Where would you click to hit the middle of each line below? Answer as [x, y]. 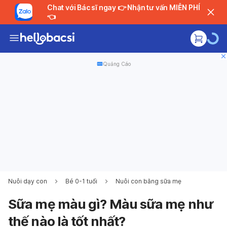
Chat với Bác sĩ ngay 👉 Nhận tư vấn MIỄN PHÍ [82, 7]
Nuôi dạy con [28, 181]
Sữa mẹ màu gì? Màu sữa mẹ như [110, 204]
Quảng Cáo [117, 64]
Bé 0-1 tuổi [81, 181]
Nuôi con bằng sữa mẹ [148, 181]
